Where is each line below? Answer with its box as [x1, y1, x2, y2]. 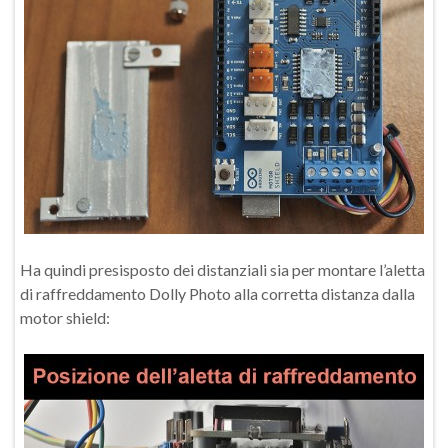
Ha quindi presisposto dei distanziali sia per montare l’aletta [20, 260, 425, 279]
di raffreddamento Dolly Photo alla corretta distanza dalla [20, 284, 415, 303]
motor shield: [20, 308, 110, 327]
